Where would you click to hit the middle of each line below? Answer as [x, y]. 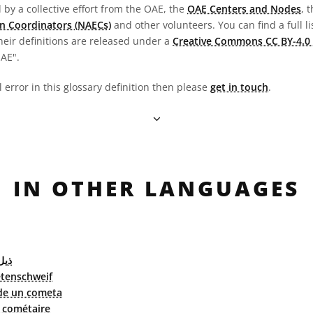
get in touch [239, 87]
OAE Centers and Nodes [244, 9]
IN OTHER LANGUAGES [156, 188]
